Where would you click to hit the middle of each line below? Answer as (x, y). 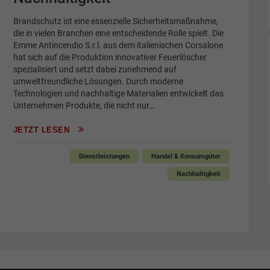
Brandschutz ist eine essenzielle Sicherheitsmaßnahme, (115, 21)
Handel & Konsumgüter (186, 157)
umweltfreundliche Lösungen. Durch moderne (98, 81)
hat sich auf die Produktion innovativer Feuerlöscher (110, 57)
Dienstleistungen (104, 157)
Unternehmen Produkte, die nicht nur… (83, 105)
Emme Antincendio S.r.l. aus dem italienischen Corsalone (118, 45)
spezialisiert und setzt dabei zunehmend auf (95, 69)
